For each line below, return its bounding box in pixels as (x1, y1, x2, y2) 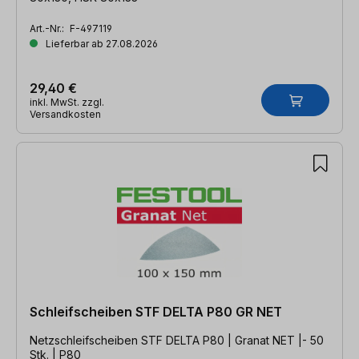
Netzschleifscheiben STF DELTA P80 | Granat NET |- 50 (30, 333, 324, 347)
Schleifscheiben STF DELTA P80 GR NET (30, 303, 282, 320)
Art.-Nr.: (30, 22, 67, 34)
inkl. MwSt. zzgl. (30, 95, 104, 108)
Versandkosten (30, 107, 101, 120)
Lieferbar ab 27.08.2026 (43, 37, 158, 50)
